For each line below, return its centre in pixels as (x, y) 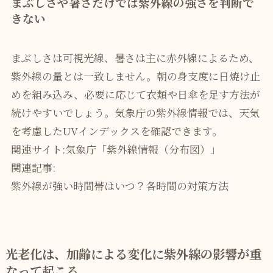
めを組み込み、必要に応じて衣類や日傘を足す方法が (135, 94)
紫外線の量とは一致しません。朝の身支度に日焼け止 (135, 76)
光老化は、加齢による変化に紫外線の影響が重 (133, 253)
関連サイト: (38, 149)
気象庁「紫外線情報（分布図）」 (143, 149)
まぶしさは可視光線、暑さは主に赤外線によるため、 (135, 57)
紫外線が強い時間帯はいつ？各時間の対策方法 (119, 185)
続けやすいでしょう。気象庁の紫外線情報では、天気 (135, 112)
